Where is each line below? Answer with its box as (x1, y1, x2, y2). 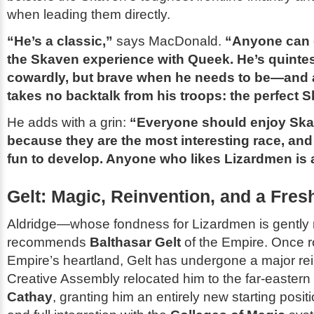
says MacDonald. (113, 34, 225, 49)
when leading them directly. (7, 7, 170, 22)
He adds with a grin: (7, 115, 130, 130)
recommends (7, 234, 90, 250)
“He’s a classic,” (7, 34, 113, 49)
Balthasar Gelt (90, 234, 181, 250)
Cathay (7, 289, 53, 304)
